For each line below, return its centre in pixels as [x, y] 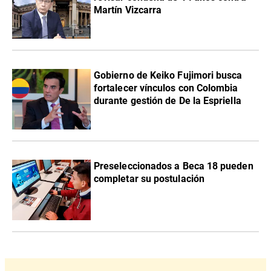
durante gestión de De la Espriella [168, 100]
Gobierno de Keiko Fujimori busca [168, 75]
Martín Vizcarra [128, 10]
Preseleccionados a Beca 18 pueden [174, 166]
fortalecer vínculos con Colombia [166, 88]
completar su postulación [149, 178]
